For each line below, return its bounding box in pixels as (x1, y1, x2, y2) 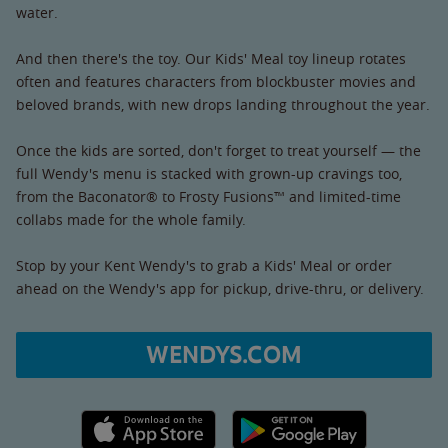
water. (16, 2, 58, 22)
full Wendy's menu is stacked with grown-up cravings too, (16, 163, 402, 183)
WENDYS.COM (146, 339, 302, 370)
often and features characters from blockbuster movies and (16, 71, 416, 91)
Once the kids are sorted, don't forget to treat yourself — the (16, 140, 421, 160)
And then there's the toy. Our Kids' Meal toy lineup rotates (16, 48, 406, 68)
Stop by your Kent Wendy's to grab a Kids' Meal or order (16, 255, 392, 275)
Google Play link (231, 410, 336, 430)
